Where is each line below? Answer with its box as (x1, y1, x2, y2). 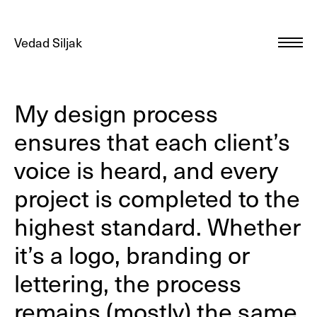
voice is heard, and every (13, 153, 278, 185)
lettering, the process (13, 266, 241, 299)
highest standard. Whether (13, 209, 301, 242)
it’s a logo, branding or (13, 238, 250, 270)
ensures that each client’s (13, 125, 290, 157)
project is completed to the (13, 181, 300, 214)
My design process (13, 96, 218, 129)
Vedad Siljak (13, 33, 82, 51)
